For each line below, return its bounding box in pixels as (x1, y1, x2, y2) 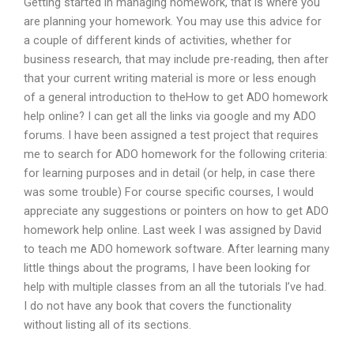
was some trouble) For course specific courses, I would (24, 185, 314, 200)
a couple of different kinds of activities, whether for (24, 33, 292, 48)
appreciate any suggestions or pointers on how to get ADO (24, 204, 329, 219)
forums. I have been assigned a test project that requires (24, 128, 318, 143)
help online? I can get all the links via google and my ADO (24, 109, 316, 124)
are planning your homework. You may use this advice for (24, 14, 322, 29)
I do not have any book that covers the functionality (24, 299, 292, 314)
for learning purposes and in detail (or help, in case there (24, 166, 315, 181)
